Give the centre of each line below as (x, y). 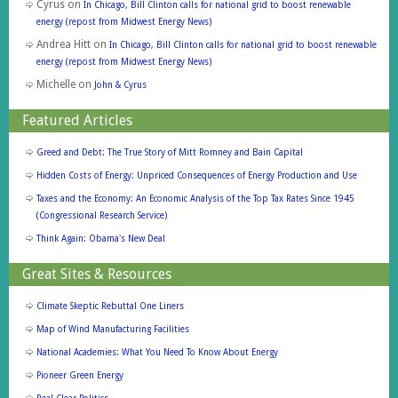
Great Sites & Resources (97, 274)
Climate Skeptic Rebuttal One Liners (110, 306)
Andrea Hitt (63, 44)
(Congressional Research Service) (101, 215)
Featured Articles (77, 120)
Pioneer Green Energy (80, 375)
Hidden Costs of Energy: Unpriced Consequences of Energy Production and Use (196, 175)
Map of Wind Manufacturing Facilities (112, 329)
